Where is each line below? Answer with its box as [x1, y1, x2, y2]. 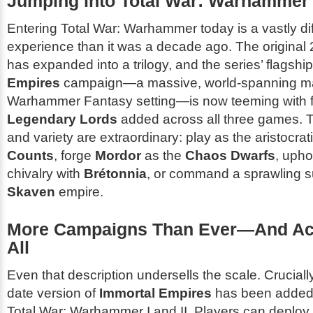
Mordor [95, 147, 141, 163]
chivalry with [7, 166, 84, 181]
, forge [54, 147, 95, 163]
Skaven [7, 184, 55, 199]
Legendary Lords [7, 111, 117, 126]
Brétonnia [84, 166, 147, 181]
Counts [7, 147, 54, 163]
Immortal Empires [99, 285, 212, 300]
